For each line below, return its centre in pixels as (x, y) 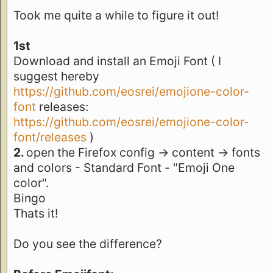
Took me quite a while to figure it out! (116, 15)
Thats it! (36, 213)
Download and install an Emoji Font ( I (117, 61)
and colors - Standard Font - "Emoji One (124, 167)
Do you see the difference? (88, 243)
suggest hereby (56, 76)
